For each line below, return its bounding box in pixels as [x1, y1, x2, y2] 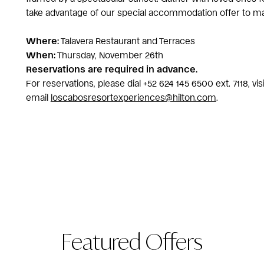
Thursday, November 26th [55, 49, 163, 60]
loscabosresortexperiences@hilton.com [50, 92, 216, 102]
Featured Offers [61, 223, 203, 256]
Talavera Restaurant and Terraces [58, 35, 195, 45]
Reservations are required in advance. [25, 64, 197, 74]
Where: [25, 35, 59, 45]
